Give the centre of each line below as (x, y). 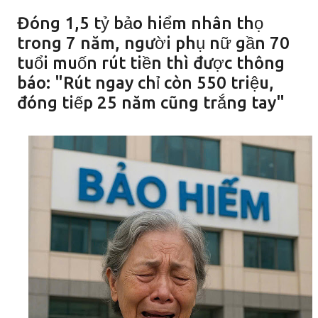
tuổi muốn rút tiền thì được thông (151, 63)
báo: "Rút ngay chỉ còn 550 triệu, (146, 83)
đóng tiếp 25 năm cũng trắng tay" (151, 103)
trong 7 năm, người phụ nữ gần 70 (153, 43)
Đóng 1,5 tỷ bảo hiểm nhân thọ (140, 23)
